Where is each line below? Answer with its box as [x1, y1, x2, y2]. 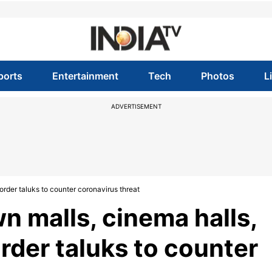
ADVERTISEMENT [110, 103, 161, 110]
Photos [201, 70, 235, 82]
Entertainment [52, 70, 118, 82]
